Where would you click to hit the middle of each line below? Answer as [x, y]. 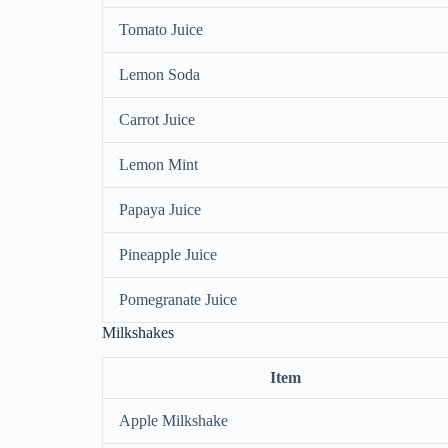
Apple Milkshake [173, 421]
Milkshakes [138, 333]
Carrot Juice [157, 120]
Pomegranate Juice [178, 300]
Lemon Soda [159, 75]
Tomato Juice [161, 30]
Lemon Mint [158, 165]
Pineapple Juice [168, 255]
